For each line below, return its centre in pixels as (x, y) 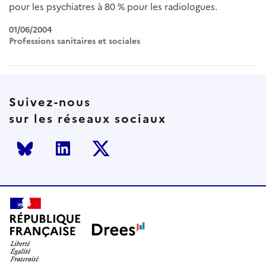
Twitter (110, 156)
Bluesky (34, 156)
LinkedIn (75, 156)
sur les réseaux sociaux (88, 118)
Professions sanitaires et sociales (75, 42)
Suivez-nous (50, 102)
